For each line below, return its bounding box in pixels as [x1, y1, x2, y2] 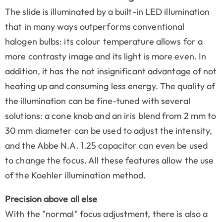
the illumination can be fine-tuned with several [5, 95, 190, 107]
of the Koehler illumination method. [5, 169, 146, 181]
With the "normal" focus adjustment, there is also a [5, 208, 208, 220]
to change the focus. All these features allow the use [5, 154, 214, 166]
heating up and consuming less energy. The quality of [5, 80, 216, 92]
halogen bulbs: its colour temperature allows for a [5, 35, 203, 47]
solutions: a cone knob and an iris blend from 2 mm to [5, 110, 217, 121]
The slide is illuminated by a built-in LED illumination [5, 5, 210, 17]
